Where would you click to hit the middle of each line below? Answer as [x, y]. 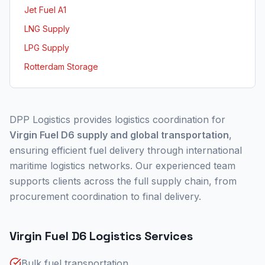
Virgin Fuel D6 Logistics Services [101, 236]
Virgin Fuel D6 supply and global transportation [119, 135]
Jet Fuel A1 [45, 10]
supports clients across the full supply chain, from [123, 181]
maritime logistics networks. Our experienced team [122, 166]
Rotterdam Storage [61, 67]
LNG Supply [47, 29]
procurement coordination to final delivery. [105, 196]
